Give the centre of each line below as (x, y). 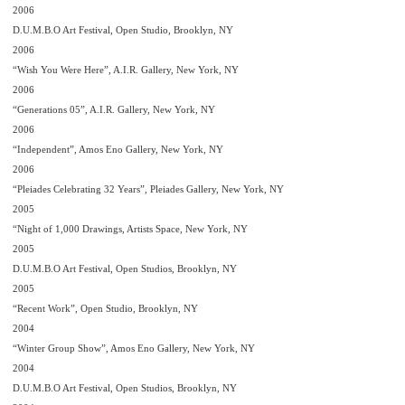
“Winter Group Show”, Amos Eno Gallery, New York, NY (134, 348)
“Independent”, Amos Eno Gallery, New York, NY (118, 149)
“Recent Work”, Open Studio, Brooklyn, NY (105, 308)
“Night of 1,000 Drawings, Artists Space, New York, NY (130, 229)
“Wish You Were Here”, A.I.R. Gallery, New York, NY (126, 70)
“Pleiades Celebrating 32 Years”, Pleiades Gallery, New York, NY (148, 189)
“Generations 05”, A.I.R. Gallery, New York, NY (114, 109)
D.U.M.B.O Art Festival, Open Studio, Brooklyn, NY (123, 30)
